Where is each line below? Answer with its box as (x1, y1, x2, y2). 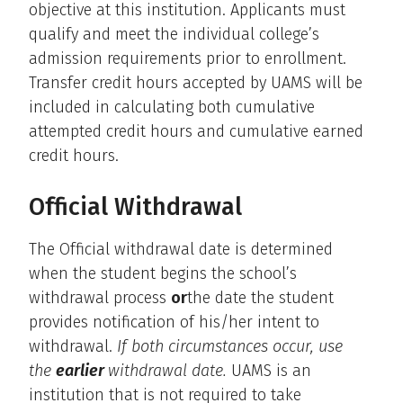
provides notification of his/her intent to (29, 311, 319, 332)
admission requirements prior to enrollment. (29, 48, 346, 68)
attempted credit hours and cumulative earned (29, 121, 363, 141)
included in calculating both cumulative (29, 96, 315, 117)
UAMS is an (231, 360, 311, 381)
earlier (56, 360, 108, 381)
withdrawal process (29, 287, 171, 308)
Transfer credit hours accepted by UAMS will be (29, 72, 363, 93)
